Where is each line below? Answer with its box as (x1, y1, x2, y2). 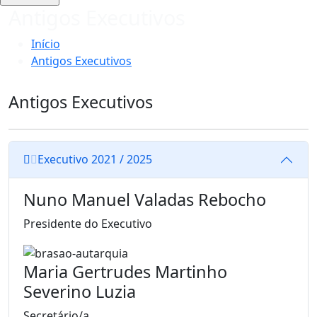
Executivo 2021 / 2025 (91, 151, 152, 168)
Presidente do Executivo (23, 215, 152, 231)
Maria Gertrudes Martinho (23, 260, 227, 283)
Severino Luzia (23, 279, 136, 303)
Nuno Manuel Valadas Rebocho (23, 188, 266, 211)
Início (31, 35, 60, 52)
